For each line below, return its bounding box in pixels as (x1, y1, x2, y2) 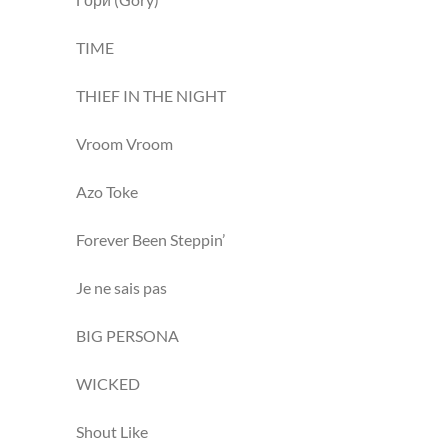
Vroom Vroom (76, 134, 173, 153)
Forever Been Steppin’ (76, 230, 225, 249)
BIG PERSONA (76, 326, 179, 345)
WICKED (76, 374, 140, 393)
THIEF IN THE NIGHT (76, 86, 226, 105)
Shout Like (76, 422, 148, 441)
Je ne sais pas (76, 278, 167, 297)
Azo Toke (76, 182, 138, 201)
